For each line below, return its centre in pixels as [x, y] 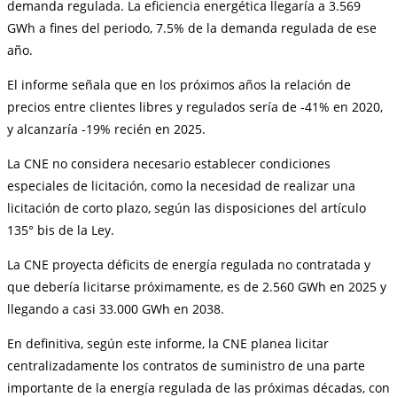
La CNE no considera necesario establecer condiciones [169, 163]
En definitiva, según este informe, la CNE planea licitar [168, 343]
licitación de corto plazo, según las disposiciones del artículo [187, 207]
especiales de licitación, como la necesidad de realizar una [181, 185]
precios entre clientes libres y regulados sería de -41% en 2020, [195, 106]
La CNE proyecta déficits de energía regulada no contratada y [189, 264]
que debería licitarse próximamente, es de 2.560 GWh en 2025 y [197, 286]
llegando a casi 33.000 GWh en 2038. [116, 308]
